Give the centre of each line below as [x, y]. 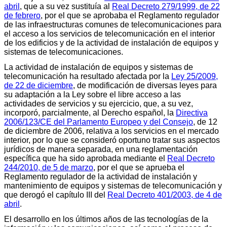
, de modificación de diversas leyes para [145, 85]
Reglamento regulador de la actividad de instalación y [101, 176]
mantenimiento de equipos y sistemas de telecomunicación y [113, 185]
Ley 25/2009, [195, 76]
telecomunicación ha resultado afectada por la [88, 76]
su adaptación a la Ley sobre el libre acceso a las [92, 94]
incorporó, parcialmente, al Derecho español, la [90, 112]
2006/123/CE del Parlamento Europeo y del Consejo [99, 122]
